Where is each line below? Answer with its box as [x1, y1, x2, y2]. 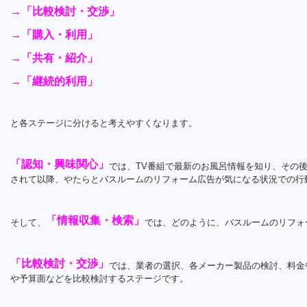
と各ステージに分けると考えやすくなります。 [10, 118, 197, 128]
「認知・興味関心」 [10, 158, 109, 170]
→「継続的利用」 [10, 75, 98, 87]
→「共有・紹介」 [10, 52, 98, 64]
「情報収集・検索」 [46, 214, 145, 226]
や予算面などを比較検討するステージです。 [10, 273, 188, 284]
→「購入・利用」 [10, 29, 98, 40]
